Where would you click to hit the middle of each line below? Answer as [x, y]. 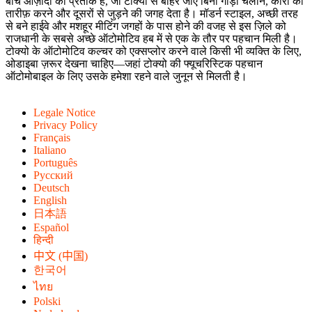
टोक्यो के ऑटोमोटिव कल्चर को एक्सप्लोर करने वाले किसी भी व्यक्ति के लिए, [154, 52]
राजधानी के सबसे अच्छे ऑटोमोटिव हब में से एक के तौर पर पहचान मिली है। [151, 39]
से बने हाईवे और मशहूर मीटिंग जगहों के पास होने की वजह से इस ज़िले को [146, 26]
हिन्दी [44, 240]
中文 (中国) [61, 256]
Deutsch [52, 188]
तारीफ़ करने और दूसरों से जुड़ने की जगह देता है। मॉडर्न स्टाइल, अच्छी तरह [152, 14]
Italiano [50, 150]
